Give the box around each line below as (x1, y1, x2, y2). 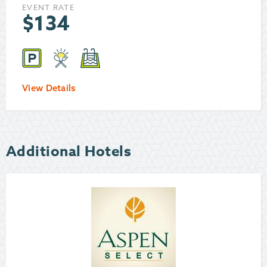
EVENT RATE (22, 2, 74, 13)
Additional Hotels (6, 141, 132, 163)
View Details (22, 82, 76, 94)
